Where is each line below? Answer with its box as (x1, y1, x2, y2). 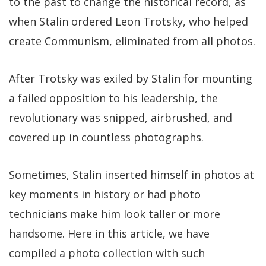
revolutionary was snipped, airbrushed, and (9, 110, 232, 125)
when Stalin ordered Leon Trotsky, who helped (9, 14, 248, 28)
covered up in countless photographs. (9, 129, 204, 144)
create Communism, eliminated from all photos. (9, 33, 255, 48)
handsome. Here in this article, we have (9, 226, 210, 240)
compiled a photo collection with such (9, 245, 205, 260)
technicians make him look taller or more (9, 206, 220, 221)
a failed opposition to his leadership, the (9, 90, 218, 105)
